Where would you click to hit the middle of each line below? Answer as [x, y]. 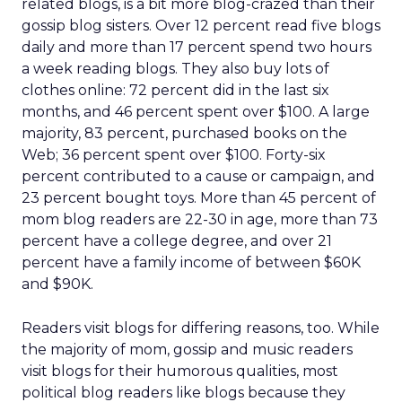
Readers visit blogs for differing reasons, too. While [201, 328]
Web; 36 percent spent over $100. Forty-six [174, 155]
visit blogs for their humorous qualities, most [180, 371]
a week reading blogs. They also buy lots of [175, 69]
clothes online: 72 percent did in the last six [175, 90]
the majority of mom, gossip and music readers [187, 350]
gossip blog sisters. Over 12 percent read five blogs [201, 26]
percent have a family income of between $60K [191, 262]
